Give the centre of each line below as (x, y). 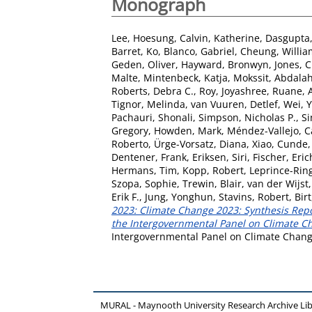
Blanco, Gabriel (199, 51)
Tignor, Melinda (148, 104)
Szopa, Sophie (144, 183)
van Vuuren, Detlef (234, 104)
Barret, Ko (135, 51)
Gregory (130, 130)
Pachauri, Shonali (152, 117)
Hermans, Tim (144, 170)
